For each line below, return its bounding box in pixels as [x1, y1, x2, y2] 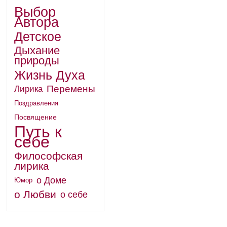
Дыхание [14, 44, 60, 57]
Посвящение [14, 113, 57, 121]
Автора [14, 14, 59, 30]
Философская [14, 150, 83, 162]
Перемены [46, 84, 95, 94]
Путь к [14, 123, 62, 141]
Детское [14, 29, 61, 44]
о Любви [14, 188, 56, 200]
